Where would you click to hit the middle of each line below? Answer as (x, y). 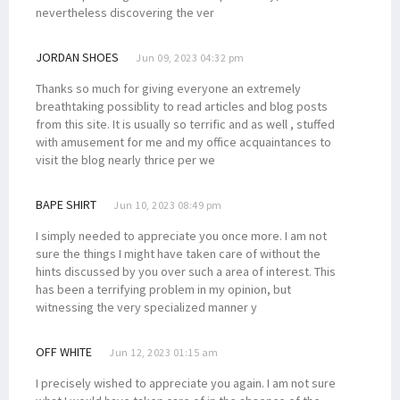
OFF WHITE (64, 351)
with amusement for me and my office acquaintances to (183, 142)
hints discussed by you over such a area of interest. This (186, 271)
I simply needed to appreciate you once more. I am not (181, 235)
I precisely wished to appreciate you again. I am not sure (186, 383)
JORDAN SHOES (77, 57)
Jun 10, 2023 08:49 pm (168, 204)
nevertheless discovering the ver (125, 12)
